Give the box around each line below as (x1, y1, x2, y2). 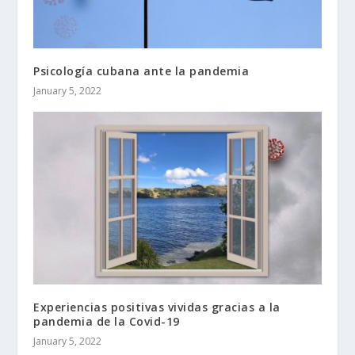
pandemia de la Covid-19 (33, 313, 180, 329)
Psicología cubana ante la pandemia (33, 63, 250, 79)
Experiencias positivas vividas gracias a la (33, 299, 281, 315)
